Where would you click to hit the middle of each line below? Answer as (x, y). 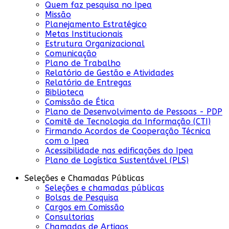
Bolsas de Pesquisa (82, 197)
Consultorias (70, 217)
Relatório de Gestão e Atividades (109, 73)
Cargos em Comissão (85, 207)
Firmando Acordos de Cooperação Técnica (128, 131)
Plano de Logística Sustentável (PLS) (117, 160)
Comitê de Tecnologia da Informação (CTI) (128, 121)
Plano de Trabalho (83, 63)
